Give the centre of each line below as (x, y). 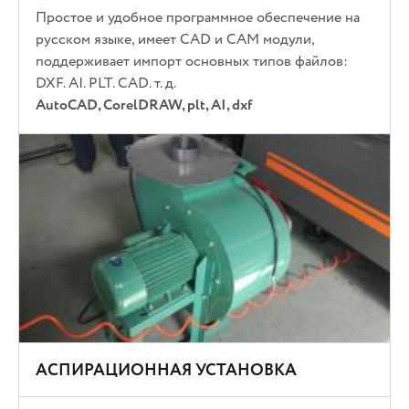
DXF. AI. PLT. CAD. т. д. (106, 84)
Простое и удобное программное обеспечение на (198, 18)
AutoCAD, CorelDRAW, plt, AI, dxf (144, 105)
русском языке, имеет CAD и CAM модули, (175, 40)
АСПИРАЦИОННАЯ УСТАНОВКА (167, 370)
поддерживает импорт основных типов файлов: (192, 62)
